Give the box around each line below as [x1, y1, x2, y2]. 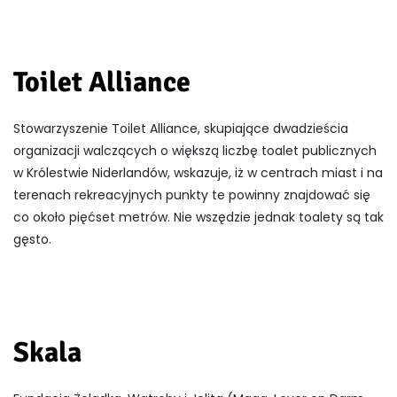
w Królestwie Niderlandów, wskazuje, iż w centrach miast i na [13, 164, 383, 183]
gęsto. [13, 230, 51, 249]
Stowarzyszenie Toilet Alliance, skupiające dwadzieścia [13, 120, 348, 138]
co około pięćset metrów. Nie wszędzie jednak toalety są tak [13, 208, 384, 227]
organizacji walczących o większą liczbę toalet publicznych [13, 142, 377, 160]
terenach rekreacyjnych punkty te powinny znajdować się [13, 186, 370, 205]
